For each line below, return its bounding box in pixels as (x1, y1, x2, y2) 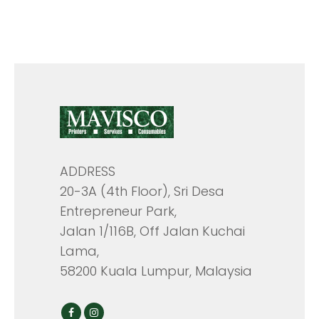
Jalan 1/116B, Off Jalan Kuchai (60, 222, 245, 241)
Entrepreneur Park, (60, 202, 177, 221)
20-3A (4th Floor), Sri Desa (60, 182, 224, 201)
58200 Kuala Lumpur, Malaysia (60, 262, 252, 281)
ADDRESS (60, 162, 115, 181)
